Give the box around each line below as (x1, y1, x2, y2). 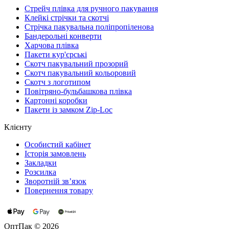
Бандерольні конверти (25, 31, 102, 40)
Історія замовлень (25, 149, 86, 158)
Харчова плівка (25, 40, 79, 50)
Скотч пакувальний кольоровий (25, 68, 136, 77)
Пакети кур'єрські (25, 50, 87, 59)
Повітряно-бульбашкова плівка (25, 86, 132, 96)
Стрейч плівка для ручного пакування (25, 4, 158, 13)
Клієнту (4, 122, 32, 131)
